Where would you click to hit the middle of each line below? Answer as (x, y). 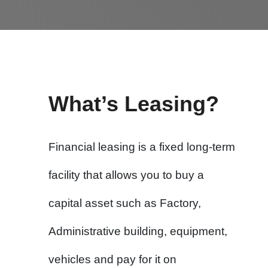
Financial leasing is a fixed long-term (142, 147)
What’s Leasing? (134, 104)
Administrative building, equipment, (138, 231)
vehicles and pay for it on (112, 259)
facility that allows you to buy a (126, 175)
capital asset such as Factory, (125, 203)
